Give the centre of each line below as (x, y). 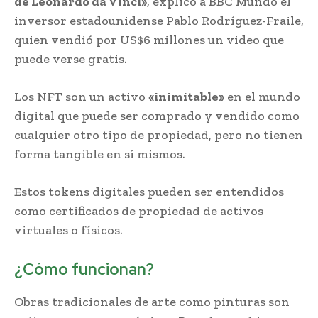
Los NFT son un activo (81, 96)
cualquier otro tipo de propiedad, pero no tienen (159, 135)
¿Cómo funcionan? (84, 269)
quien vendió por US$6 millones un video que (149, 39)
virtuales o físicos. (68, 230)
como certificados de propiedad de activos (139, 210)
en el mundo (262, 96)
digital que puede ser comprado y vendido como (157, 115)
